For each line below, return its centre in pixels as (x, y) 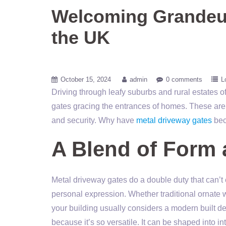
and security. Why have (94, 120)
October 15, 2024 (86, 79)
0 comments (184, 79)
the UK (81, 38)
